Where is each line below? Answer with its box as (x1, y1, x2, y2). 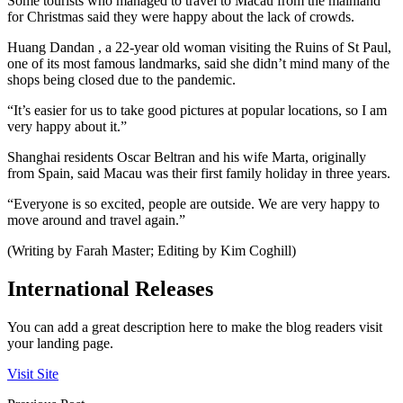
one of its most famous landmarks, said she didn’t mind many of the (7, 56, 390, 72)
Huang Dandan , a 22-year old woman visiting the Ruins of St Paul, (7, 40, 391, 56)
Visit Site (7, 366, 58, 382)
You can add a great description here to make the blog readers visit (7, 319, 382, 336)
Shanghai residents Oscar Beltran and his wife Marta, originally (7, 149, 366, 166)
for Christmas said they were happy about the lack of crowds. (7, 9, 354, 25)
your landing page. (7, 336, 113, 352)
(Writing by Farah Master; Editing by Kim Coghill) (7, 243, 296, 259)
